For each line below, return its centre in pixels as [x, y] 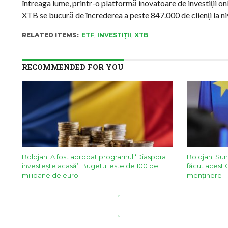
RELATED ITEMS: [50, 35]
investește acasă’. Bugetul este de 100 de [90, 166]
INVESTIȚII [114, 35]
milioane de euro [50, 175]
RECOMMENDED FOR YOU [73, 67]
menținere [204, 175]
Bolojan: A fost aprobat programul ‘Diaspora [94, 157]
